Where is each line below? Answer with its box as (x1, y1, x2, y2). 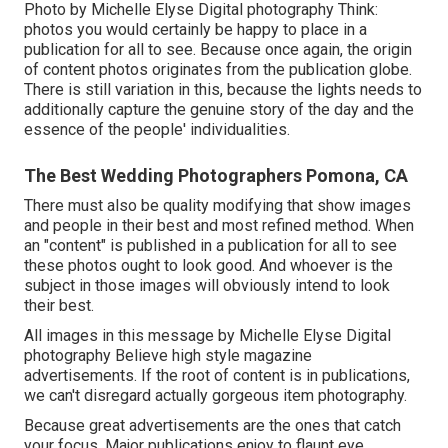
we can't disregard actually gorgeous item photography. (24, 385, 407, 405)
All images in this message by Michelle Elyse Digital (24, 325, 391, 345)
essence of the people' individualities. (24, 119, 290, 139)
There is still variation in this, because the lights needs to (24, 79, 422, 99)
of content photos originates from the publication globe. (24, 59, 412, 79)
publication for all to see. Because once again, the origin (24, 39, 412, 59)
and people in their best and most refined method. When (24, 215, 414, 235)
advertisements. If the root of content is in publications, (24, 365, 410, 385)
